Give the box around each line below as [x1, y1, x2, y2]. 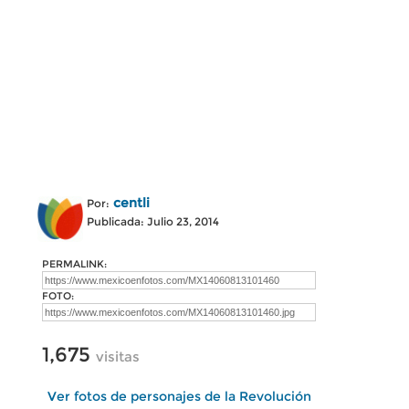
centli [113, 194, 150, 211]
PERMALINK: [42, 257, 107, 270]
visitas [96, 348, 140, 365]
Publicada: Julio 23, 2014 [87, 215, 219, 228]
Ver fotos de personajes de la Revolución [47, 388, 311, 404]
